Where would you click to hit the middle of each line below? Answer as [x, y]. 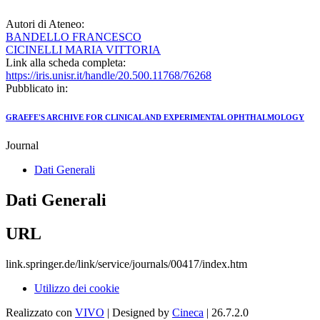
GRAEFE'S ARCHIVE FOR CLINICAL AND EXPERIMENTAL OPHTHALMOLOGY [155, 117]
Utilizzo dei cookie [77, 289]
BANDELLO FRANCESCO [74, 37]
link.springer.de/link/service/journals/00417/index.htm [126, 264]
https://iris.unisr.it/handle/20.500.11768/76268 [109, 76]
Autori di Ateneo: [45, 24]
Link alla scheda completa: [66, 63]
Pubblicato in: [37, 89]
